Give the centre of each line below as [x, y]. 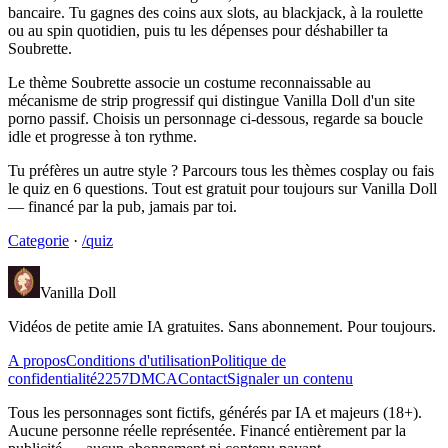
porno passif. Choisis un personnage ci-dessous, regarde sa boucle [215, 119]
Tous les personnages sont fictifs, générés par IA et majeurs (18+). [215, 413]
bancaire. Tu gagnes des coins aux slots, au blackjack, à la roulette [215, 13]
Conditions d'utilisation [138, 361]
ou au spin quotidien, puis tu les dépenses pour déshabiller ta [198, 31]
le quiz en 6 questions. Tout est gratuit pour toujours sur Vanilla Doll [222, 189]
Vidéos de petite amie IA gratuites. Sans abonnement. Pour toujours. [222, 327]
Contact [202, 379]
